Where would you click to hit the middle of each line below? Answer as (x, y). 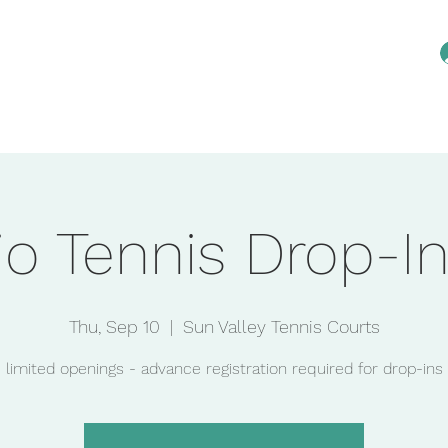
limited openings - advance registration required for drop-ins (224, 368)
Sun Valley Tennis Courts (281, 326)
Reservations (272, 129)
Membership (371, 129)
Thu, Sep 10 (114, 326)
